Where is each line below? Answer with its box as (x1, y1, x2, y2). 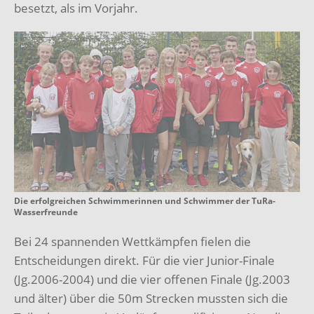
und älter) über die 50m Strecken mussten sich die (14, 290, 288, 307)
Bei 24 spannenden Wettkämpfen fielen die (14, 233, 251, 250)
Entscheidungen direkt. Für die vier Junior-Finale (14, 252, 275, 269)
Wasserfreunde (14, 206, 78, 219)
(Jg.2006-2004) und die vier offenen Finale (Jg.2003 (14, 271, 290, 288)
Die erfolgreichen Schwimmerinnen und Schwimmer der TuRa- (14, 195, 275, 207)
